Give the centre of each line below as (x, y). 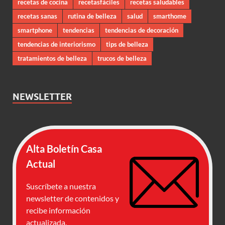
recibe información (58, 210)
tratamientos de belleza (52, 58)
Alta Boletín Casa (64, 148)
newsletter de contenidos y (73, 198)
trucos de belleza (122, 58)
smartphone (35, 30)
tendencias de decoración (142, 30)
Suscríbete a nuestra (61, 186)
